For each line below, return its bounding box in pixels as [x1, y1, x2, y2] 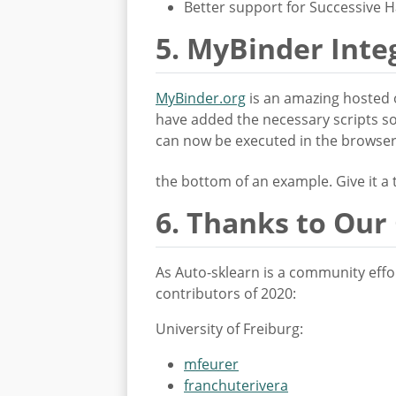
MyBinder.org [156, 88, 246, 108]
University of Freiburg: [156, 319, 303, 339]
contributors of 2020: [156, 284, 296, 304]
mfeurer [184, 354, 239, 375]
